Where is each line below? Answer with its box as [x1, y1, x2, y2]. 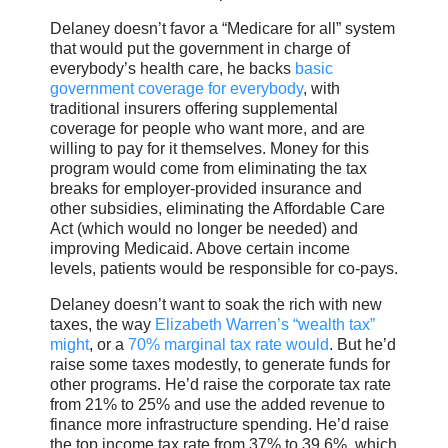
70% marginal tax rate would [128, 335, 329, 353]
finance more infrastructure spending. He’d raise [50, 415, 389, 433]
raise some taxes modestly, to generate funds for [50, 355, 390, 373]
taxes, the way [50, 315, 155, 333]
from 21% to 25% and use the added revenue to [50, 395, 385, 413]
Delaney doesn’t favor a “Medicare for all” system [50, 20, 395, 38]
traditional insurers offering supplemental [50, 100, 338, 118]
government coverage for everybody [50, 80, 303, 98]
